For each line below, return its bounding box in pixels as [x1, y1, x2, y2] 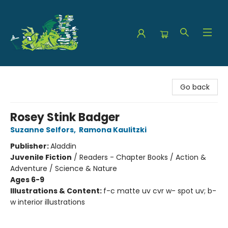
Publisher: [10, 141, 50, 151]
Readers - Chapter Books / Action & [79, 152, 206, 162]
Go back [180, 82, 210, 92]
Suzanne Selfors [10, 125, 74, 135]
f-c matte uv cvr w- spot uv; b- [103, 186, 216, 196]
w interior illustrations [10, 197, 85, 207]
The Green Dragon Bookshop [8, 71, 109, 81]
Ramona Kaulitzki [79, 125, 147, 135]
